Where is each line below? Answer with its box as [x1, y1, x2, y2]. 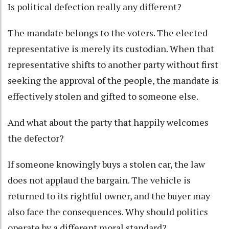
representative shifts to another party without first [8, 58, 218, 71]
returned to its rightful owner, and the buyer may [8, 190, 210, 202]
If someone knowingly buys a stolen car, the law [8, 158, 205, 171]
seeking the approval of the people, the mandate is [8, 74, 219, 87]
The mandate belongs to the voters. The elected [8, 27, 208, 39]
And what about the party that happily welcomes [8, 116, 209, 129]
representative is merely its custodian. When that [8, 42, 214, 55]
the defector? [8, 132, 64, 145]
